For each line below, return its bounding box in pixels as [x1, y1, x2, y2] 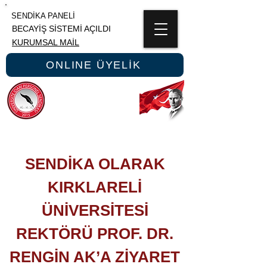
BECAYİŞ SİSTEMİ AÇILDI [12, 24, 111, 33]
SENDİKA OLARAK [24, 155, 165, 173]
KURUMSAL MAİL [12, 38, 79, 47]
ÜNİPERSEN [54, 96, 134, 111]
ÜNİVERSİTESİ [41, 201, 148, 219]
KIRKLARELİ [48, 178, 142, 196]
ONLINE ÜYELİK [46, 58, 141, 71]
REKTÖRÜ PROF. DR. [16, 225, 173, 243]
